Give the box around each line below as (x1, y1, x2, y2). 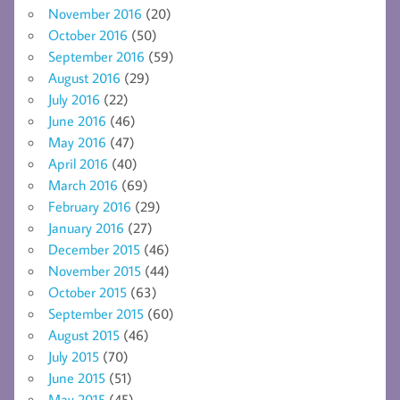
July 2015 (48, 347, 99, 366)
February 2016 (48, 197, 131, 216)
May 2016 (48, 133, 106, 152)
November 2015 (48, 262, 141, 280)
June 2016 (48, 112, 106, 130)
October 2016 (48, 26, 128, 45)
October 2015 (48, 283, 127, 302)
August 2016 (48, 69, 121, 87)
